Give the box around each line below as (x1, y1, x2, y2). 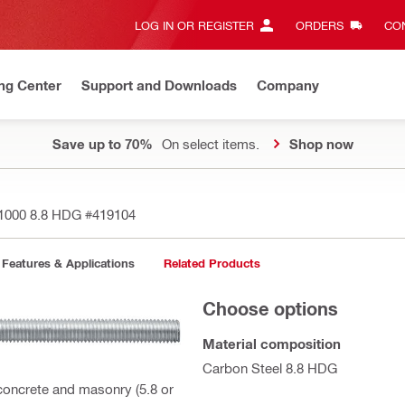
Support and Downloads (81, 76, 237, 93)
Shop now (288, 136, 353, 152)
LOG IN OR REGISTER (135, 18, 254, 32)
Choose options (202, 297, 338, 319)
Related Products (163, 256, 260, 270)
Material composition (202, 335, 341, 352)
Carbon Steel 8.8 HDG (202, 360, 337, 376)
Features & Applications (2, 256, 135, 270)
